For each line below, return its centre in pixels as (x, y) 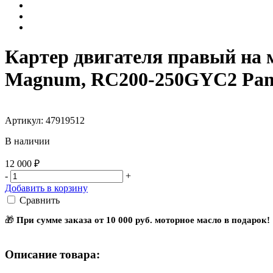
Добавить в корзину (46, 188)
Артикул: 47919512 (45, 120)
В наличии (27, 141)
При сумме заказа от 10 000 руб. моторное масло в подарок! (143, 220)
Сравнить (40, 200)
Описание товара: (52, 254)
